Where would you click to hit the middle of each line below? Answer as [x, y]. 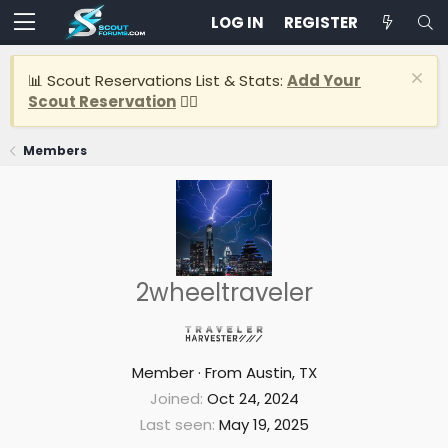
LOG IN [237, 22]
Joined [174, 398]
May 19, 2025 [263, 424]
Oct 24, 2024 [252, 398]
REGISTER [321, 22]
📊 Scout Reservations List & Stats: [157, 80]
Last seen [175, 424]
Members [55, 150]
